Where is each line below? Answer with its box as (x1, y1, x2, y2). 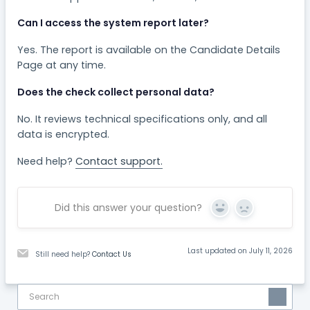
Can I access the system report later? (17, 16, 210, 30)
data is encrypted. (17, 127, 110, 142)
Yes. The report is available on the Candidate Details (17, 43, 281, 57)
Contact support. (75, 154, 163, 169)
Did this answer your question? (55, 200, 202, 215)
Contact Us (92, 249, 132, 260)
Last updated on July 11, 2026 (187, 246, 293, 257)
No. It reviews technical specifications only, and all (17, 112, 268, 127)
